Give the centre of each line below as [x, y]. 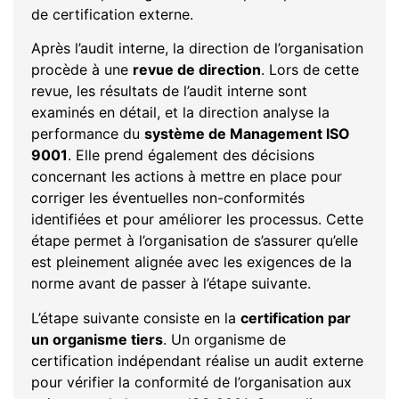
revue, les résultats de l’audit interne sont [169, 91]
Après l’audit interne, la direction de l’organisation [197, 49]
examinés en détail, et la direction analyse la [180, 113]
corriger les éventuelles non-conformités [168, 198]
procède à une [82, 70]
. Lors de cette [310, 70]
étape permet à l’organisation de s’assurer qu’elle [195, 241]
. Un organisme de [224, 339]
